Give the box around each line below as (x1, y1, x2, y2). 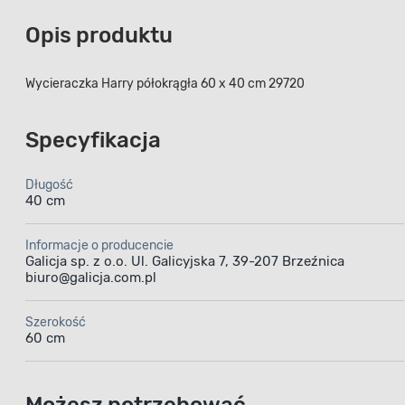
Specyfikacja (25, 127, 161, 153)
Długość (25, 176, 73, 193)
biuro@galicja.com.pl (25, 268, 156, 286)
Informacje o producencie (25, 237, 174, 253)
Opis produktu (25, 22, 173, 48)
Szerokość (25, 314, 86, 330)
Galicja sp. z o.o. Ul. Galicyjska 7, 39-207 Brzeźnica (25, 252, 344, 269)
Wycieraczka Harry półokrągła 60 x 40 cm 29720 (25, 75, 305, 91)
